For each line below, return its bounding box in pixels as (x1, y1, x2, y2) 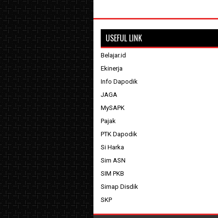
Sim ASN (101, 156, 126, 164)
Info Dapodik (101, 77, 138, 85)
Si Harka (101, 143, 124, 151)
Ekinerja (101, 64, 123, 72)
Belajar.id (101, 51, 126, 59)
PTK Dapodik (101, 130, 137, 138)
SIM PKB (101, 169, 124, 177)
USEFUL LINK (106, 32, 142, 44)
